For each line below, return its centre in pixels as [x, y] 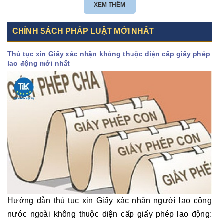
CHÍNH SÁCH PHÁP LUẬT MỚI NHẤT [83, 31]
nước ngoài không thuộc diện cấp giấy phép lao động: [109, 214]
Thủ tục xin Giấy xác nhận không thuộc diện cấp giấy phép [109, 54]
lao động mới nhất [39, 63]
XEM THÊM [109, 5]
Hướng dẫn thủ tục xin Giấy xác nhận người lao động [109, 200]
